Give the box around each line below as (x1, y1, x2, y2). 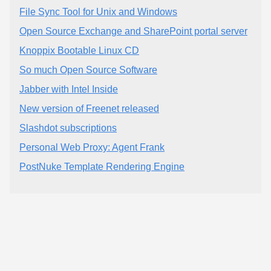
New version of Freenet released (19, 103, 159, 114)
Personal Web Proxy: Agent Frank (19, 142, 165, 152)
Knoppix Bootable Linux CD (19, 45, 139, 56)
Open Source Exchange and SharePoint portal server (19, 26, 247, 36)
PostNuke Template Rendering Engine (19, 162, 184, 172)
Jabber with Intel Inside (19, 84, 118, 94)
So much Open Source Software (19, 65, 157, 75)
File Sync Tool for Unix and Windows (19, 7, 177, 17)
